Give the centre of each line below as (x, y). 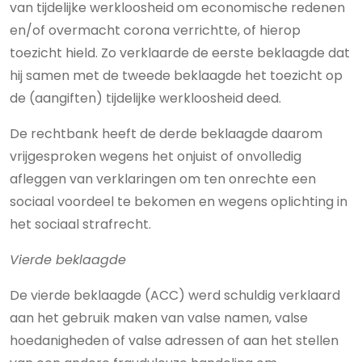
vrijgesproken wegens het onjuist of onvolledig (156, 156)
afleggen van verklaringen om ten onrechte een (163, 179)
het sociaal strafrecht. (80, 224)
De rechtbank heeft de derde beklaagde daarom (166, 134)
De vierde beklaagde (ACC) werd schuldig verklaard (175, 295)
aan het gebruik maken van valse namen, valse (159, 318)
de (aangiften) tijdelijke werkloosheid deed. (145, 98)
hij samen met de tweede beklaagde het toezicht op (176, 76)
